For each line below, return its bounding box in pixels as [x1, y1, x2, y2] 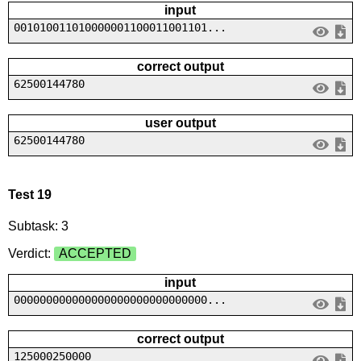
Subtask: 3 [7, 219, 68, 234]
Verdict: [7, 247, 54, 261]
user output [144, 115, 216, 130]
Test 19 [7, 188, 52, 202]
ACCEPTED [58, 247, 131, 261]
